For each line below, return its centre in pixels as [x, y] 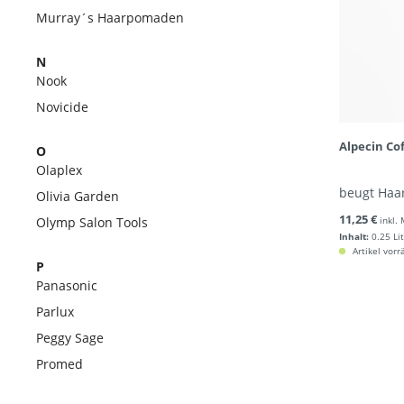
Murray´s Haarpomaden [110, 18]
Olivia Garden [78, 196]
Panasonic [67, 285]
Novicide [62, 107]
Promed [60, 364]
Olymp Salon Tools [92, 222]
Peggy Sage [70, 338]
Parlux [55, 312]
